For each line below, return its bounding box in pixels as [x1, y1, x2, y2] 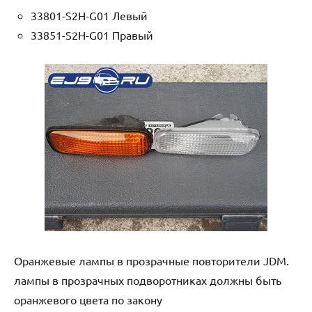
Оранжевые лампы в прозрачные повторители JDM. [14, 253, 289, 267]
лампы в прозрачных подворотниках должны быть [14, 272, 281, 287]
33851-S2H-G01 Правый [31, 27, 153, 42]
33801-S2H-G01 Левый [31, 8, 148, 22]
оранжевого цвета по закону [14, 292, 162, 306]
